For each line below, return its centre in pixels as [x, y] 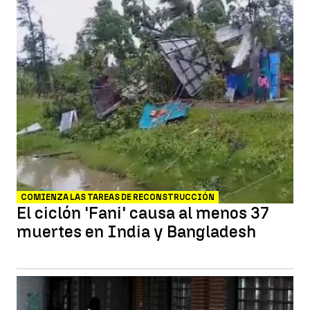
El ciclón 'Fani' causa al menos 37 [143, 213]
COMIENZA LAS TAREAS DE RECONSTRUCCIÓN [118, 197]
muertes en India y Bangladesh [136, 231]
